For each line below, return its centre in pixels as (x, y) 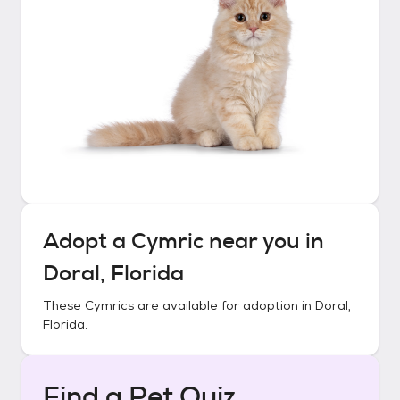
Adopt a (87, 241)
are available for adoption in (225, 305)
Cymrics (109, 305)
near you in (264, 241)
